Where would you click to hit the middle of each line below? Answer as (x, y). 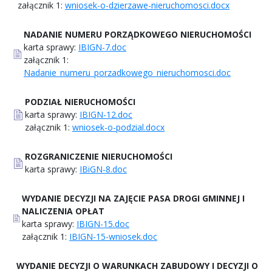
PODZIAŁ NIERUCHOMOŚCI (80, 101)
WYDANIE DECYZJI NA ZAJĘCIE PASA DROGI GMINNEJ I (133, 198)
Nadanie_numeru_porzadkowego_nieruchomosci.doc (127, 72)
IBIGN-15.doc (103, 223)
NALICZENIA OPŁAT (63, 211)
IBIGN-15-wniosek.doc (113, 236)
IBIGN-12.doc (106, 114)
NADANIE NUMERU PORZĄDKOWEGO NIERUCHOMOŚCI (138, 34)
